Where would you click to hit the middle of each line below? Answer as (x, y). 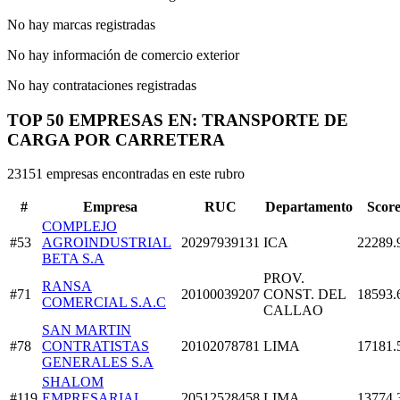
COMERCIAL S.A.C (104, 303)
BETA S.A (73, 259)
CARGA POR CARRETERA (116, 139)
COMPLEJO (79, 227)
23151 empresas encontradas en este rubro (126, 174)
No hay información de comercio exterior (123, 54)
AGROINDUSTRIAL (107, 243)
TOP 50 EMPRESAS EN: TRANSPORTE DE (178, 120)
